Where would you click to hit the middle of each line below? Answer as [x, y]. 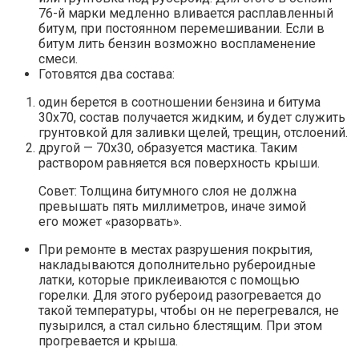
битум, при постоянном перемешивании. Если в [182, 29]
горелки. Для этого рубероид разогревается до [180, 296]
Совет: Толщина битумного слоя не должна [167, 192]
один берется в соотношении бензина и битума [179, 103]
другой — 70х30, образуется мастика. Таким [168, 148]
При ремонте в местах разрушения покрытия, [175, 250]
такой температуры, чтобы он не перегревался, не [189, 311]
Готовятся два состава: [107, 75]
